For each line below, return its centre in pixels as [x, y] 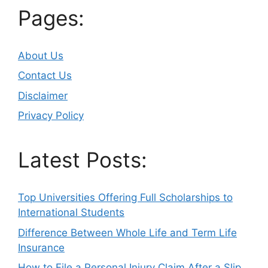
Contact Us [45, 76]
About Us [41, 55]
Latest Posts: [83, 160]
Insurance [41, 247]
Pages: [51, 18]
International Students [71, 213]
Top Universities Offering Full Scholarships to [125, 198]
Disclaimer [43, 95]
